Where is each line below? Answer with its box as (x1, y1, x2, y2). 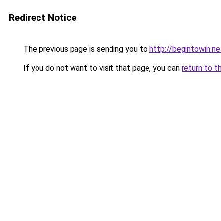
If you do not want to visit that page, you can (21, 63, 182, 73)
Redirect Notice (9, 12, 76, 23)
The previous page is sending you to (21, 44, 149, 54)
